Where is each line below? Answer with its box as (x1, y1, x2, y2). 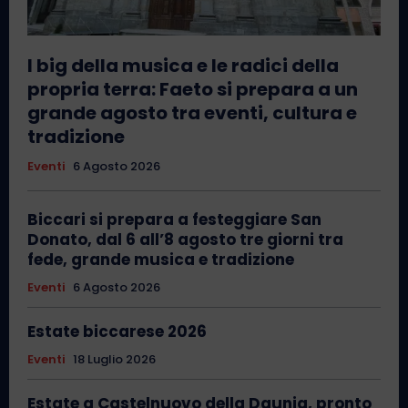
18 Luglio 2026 (73, 351, 156, 369)
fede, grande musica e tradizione (27, 249, 294, 271)
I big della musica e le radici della (27, 53, 339, 79)
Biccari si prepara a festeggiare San (27, 209, 321, 231)
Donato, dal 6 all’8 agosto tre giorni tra (27, 229, 343, 251)
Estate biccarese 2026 (27, 321, 207, 343)
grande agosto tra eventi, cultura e (27, 100, 357, 127)
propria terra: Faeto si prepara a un (27, 76, 358, 103)
